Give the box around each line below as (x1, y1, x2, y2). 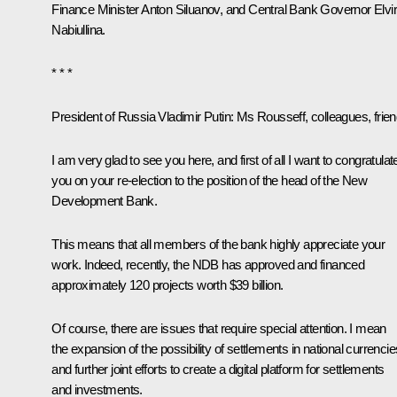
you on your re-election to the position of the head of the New (51, 172, 368, 188)
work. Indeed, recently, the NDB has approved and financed (51, 256, 365, 272)
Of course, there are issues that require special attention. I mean (51, 320, 386, 336)
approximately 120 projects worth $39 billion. (51, 276, 284, 292)
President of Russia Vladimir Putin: (51, 108, 234, 124)
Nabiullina (51, 21, 103, 37)
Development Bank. (51, 192, 158, 208)
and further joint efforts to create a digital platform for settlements (51, 361, 385, 377)
